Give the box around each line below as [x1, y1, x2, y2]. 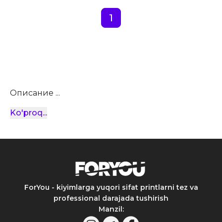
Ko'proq [10, 108, 43, 117]
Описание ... [10, 88, 60, 98]
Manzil [98, 205, 122, 214]
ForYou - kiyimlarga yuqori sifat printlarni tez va [24, 183, 198, 192]
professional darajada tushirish [54, 194, 168, 203]
